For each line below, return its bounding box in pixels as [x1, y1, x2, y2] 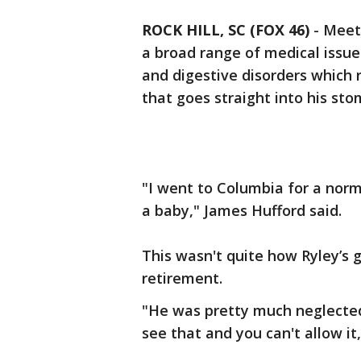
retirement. [142, 268, 222, 288]
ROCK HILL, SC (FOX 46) [142, 20, 309, 39]
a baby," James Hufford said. [142, 201, 342, 220]
